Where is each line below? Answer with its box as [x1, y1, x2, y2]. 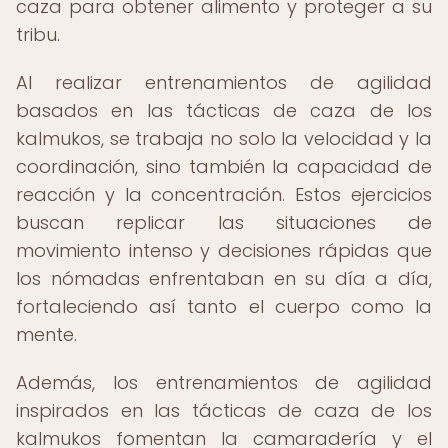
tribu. [16, 22, 60, 47]
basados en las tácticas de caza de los [16, 98, 432, 123]
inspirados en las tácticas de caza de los [16, 398, 432, 423]
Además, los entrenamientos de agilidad [16, 370, 432, 395]
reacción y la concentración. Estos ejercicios [16, 182, 432, 207]
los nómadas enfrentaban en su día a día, [16, 266, 432, 291]
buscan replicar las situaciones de [16, 210, 432, 235]
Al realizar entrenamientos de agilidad [16, 70, 432, 95]
